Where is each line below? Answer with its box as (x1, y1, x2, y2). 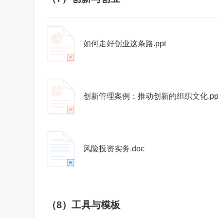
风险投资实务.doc (83, 145, 145, 153)
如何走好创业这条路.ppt (83, 39, 166, 48)
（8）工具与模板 (47, 200, 120, 210)
